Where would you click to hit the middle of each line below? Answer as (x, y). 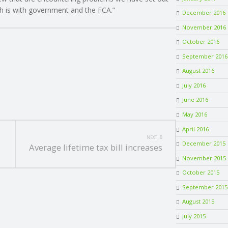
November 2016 (204, 27)
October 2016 (201, 42)
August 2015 (198, 202)
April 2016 (195, 129)
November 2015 (204, 158)
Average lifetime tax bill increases (95, 148)
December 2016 (204, 13)
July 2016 (194, 85)
